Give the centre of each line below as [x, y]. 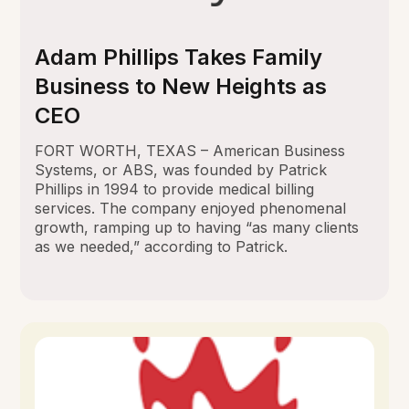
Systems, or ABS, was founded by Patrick [181, 169]
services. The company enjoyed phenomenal [191, 208]
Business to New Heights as [181, 86]
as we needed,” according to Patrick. [162, 246]
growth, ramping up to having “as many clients [197, 227]
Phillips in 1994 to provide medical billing [175, 189]
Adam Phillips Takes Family [179, 57]
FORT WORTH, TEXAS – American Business [190, 150]
